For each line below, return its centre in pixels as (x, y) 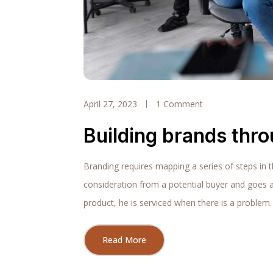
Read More (124, 239)
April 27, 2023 (110, 104)
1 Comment (179, 104)
